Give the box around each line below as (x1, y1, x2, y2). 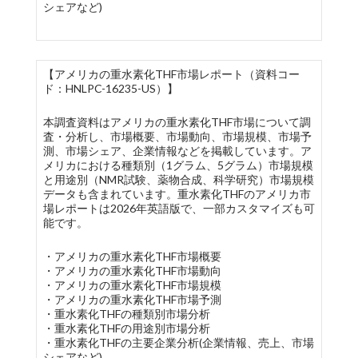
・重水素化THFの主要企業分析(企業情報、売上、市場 (42, 336, 314, 349)
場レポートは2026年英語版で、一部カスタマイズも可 (42, 201, 315, 215)
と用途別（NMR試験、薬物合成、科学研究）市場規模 (42, 173, 314, 186)
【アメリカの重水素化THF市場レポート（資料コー (42, 67, 300, 81)
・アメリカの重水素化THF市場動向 (42, 264, 221, 277)
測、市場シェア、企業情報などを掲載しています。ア (42, 144, 312, 157)
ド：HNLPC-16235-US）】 (42, 82, 178, 95)
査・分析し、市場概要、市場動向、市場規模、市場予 (42, 129, 312, 143)
